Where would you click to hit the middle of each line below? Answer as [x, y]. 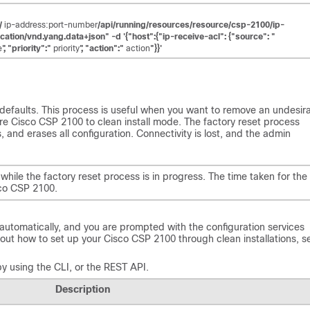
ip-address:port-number [51, 25]
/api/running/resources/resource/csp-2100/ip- [191, 25]
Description [82, 289]
